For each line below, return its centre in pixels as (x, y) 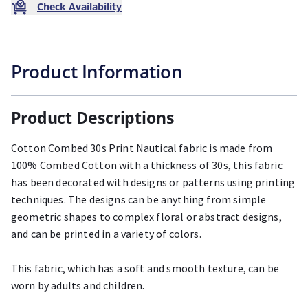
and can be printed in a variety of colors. (106, 234)
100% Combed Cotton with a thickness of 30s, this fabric (147, 165)
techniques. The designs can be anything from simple (139, 199)
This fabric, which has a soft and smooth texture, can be (145, 268)
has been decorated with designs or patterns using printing (153, 182)
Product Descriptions (92, 118)
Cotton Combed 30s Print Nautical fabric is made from (142, 148)
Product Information (97, 71)
